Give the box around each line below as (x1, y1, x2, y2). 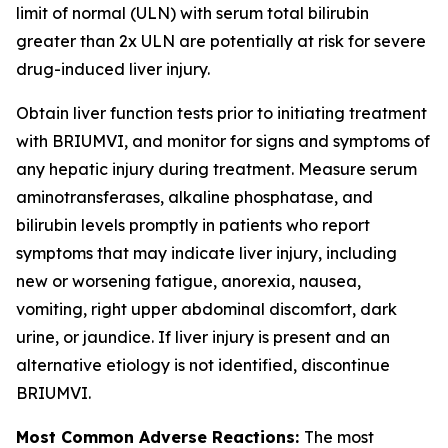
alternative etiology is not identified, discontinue (16, 355, 390, 375)
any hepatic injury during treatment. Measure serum (16, 159, 417, 179)
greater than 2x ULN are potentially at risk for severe (16, 31, 426, 51)
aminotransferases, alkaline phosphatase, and (16, 187, 373, 207)
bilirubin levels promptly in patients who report (16, 215, 370, 235)
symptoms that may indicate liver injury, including (16, 243, 397, 263)
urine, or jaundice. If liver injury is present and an (16, 327, 390, 347)
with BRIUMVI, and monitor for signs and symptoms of (16, 131, 430, 151)
